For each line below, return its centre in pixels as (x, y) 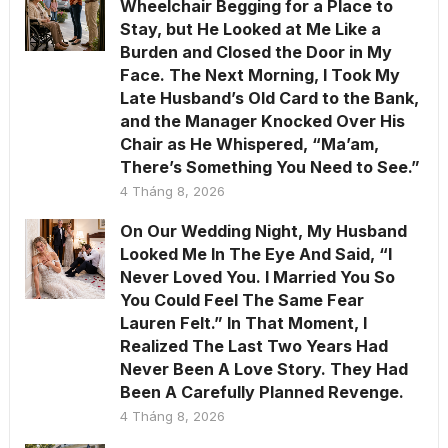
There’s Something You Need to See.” (269, 167)
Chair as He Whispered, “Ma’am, (249, 144)
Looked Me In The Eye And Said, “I (255, 254)
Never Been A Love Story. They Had (263, 369)
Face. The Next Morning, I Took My (259, 75)
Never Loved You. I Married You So (257, 277)
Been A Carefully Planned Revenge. (261, 392)
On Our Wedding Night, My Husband (263, 231)
